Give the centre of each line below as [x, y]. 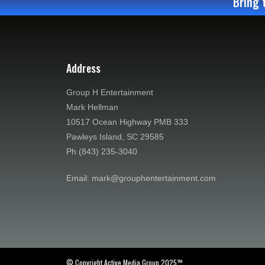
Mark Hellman [92, 107]
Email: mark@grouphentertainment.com [141, 178]
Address [83, 68]
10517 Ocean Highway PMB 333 [127, 122]
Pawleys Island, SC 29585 [115, 137]
